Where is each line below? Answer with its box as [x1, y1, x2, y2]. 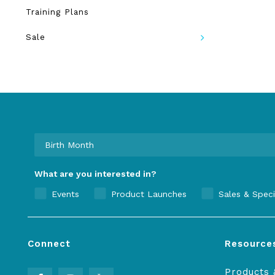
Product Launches [111, 189, 187, 199]
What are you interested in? [34, 169, 157, 179]
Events [52, 189, 79, 199]
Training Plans [26, 7, 89, 17]
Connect [28, 238, 71, 249]
